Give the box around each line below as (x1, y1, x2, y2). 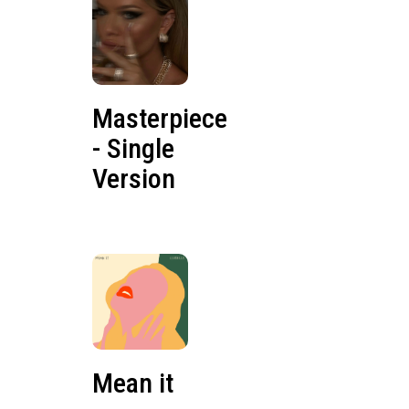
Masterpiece (91, 101, 227, 134)
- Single (91, 131, 174, 164)
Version (91, 162, 175, 194)
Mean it (91, 367, 173, 400)
